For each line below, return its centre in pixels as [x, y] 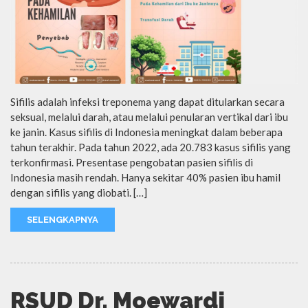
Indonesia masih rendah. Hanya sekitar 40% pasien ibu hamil [145, 177]
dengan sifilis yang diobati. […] [79, 192]
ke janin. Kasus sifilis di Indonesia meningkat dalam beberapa [146, 132]
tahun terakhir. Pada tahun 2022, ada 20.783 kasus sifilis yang [151, 147]
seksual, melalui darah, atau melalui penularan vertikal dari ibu [149, 117]
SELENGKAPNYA [63, 219]
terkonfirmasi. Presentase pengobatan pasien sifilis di [132, 162]
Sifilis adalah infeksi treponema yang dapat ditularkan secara [147, 101]
